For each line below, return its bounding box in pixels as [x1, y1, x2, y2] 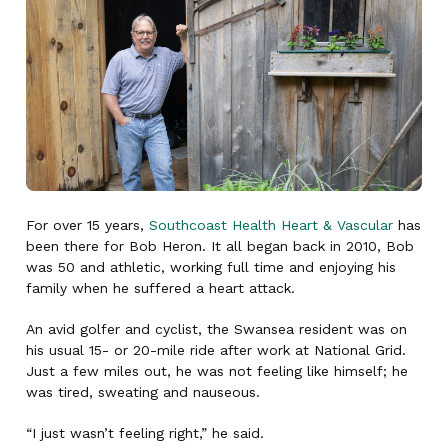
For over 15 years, [26, 217, 149, 233]
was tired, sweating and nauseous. [26, 384, 260, 400]
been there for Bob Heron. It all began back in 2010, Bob [26, 238, 414, 254]
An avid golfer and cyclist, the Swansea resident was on [26, 321, 407, 337]
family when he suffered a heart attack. [26, 280, 295, 296]
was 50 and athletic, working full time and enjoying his [26, 259, 396, 275]
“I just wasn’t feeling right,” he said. [26, 425, 264, 441]
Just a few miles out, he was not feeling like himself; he [26, 363, 408, 379]
